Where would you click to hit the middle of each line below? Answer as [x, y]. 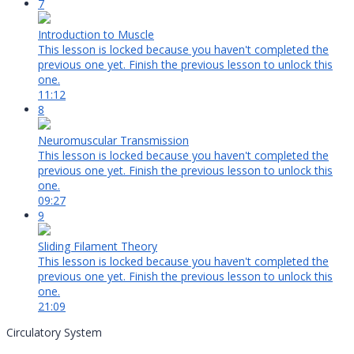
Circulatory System [54, 333]
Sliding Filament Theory [98, 247]
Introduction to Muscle [96, 35]
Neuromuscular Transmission [113, 141]
